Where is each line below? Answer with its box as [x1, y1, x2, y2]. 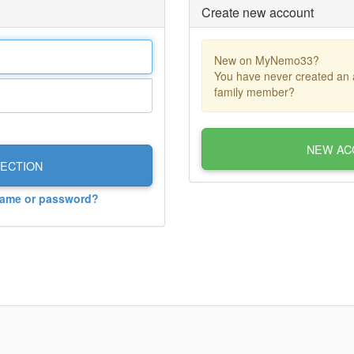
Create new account [201, 3, 314, 21]
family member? [214, 84, 295, 100]
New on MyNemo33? [214, 52, 319, 68]
